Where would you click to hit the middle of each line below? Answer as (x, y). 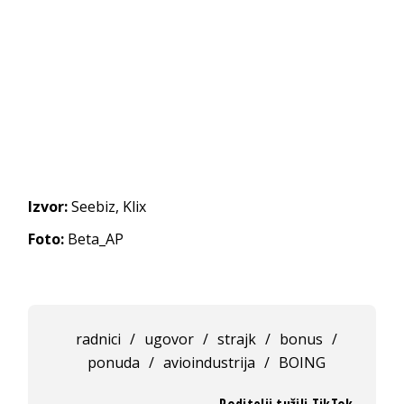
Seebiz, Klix (107, 206)
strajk (236, 339)
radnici (98, 339)
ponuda (113, 362)
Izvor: (48, 206)
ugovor (169, 339)
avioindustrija (209, 362)
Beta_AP (94, 239)
